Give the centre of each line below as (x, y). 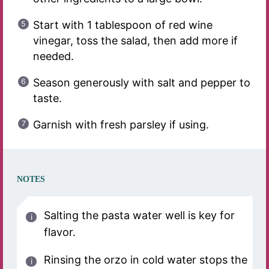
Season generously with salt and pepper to (141, 83)
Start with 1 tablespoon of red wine (122, 25)
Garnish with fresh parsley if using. (121, 125)
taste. (47, 98)
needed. (53, 56)
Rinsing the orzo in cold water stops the (145, 260)
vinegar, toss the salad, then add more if (135, 41)
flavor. (59, 232)
